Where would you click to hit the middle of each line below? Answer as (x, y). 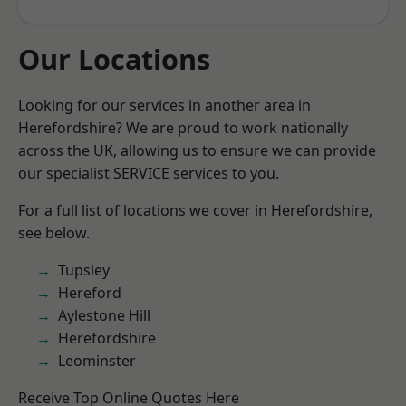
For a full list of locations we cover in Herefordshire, (195, 210)
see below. (54, 233)
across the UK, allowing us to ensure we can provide (197, 150)
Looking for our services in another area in (164, 105)
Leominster (97, 361)
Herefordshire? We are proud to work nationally (183, 128)
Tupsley (84, 270)
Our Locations (114, 59)
